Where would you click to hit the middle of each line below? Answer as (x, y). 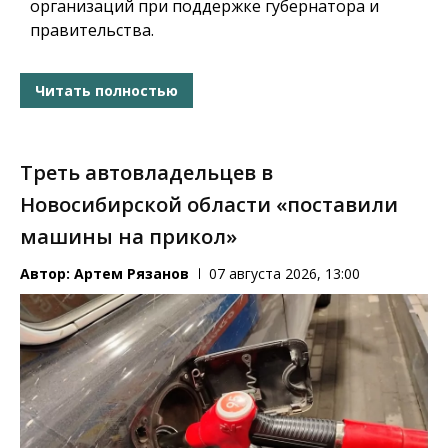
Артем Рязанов (131, 274)
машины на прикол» (128, 237)
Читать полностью (106, 90)
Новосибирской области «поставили (209, 205)
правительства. (92, 30)
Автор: (47, 274)
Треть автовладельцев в (146, 173)
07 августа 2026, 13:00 (284, 274)
